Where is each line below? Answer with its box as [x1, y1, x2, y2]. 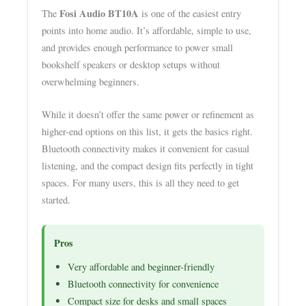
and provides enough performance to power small [42, 40, 234, 54]
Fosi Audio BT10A [59, 5, 139, 20]
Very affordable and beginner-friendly [68, 260, 215, 273]
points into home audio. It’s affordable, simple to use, [42, 23, 252, 37]
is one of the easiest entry [139, 6, 242, 20]
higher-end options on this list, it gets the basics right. [42, 125, 253, 139]
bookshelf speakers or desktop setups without [42, 57, 221, 71]
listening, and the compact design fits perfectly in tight [42, 159, 254, 173]
